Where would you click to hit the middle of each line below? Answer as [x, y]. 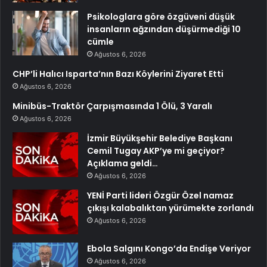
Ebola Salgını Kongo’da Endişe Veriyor [169, 249]
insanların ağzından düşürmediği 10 [164, 30]
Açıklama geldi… [122, 164]
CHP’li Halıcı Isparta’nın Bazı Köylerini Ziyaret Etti [118, 74]
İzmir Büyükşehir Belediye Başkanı [160, 139]
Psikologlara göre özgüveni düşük [161, 17]
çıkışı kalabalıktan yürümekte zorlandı [170, 208]
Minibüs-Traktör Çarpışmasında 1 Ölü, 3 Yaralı [112, 106]
